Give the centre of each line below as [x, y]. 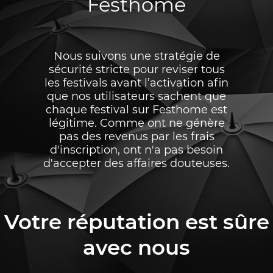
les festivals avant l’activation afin [136, 83]
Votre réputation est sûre [136, 222]
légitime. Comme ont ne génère [136, 123]
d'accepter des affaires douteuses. [136, 163]
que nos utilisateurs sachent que [136, 96]
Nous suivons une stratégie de [136, 56]
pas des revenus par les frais [136, 136]
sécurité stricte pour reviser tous [136, 69]
